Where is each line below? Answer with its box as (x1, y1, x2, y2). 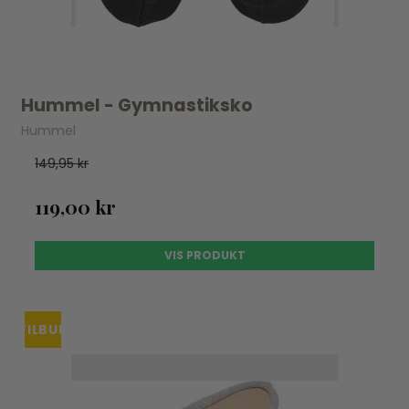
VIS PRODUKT (163, 247, 246, 263)
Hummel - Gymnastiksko (21, 93, 254, 119)
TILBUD (17, 320, 69, 339)
